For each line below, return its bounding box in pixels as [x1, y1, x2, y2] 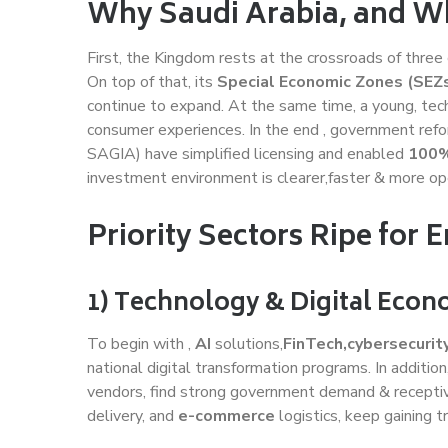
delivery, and [87, 404, 178, 427]
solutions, [211, 332, 283, 355]
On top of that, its [87, 70, 217, 93]
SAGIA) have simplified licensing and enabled [87, 142, 408, 165]
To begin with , [87, 332, 195, 355]
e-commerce [178, 404, 275, 427]
